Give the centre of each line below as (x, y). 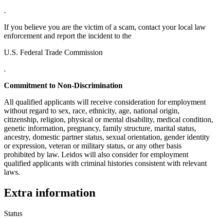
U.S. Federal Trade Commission (53, 52)
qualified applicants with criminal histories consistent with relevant (105, 163)
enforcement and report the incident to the (68, 36)
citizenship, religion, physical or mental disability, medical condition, (109, 119)
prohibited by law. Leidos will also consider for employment (96, 154)
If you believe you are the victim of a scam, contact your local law (105, 27)
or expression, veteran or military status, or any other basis (93, 145)
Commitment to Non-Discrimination (63, 85)
